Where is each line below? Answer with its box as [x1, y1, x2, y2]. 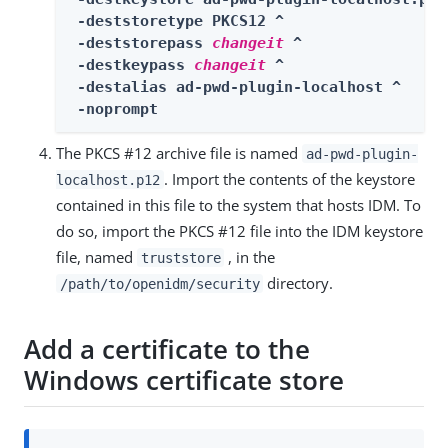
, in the [224, 246, 276, 267]
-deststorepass [68, 33, 212, 52]
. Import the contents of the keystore [163, 168, 415, 189]
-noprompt [68, 99, 158, 118]
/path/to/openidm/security [59, 275, 260, 292]
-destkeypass [68, 55, 194, 74]
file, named [56, 246, 137, 267]
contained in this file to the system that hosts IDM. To [56, 194, 421, 215]
